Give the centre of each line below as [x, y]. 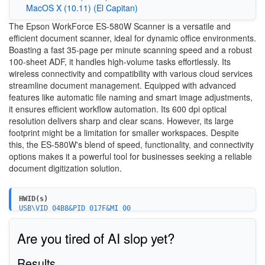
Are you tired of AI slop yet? [96, 238]
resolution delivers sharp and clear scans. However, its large [121, 121]
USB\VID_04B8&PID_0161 [62, 217]
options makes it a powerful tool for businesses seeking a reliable [130, 156]
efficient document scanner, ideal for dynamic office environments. [132, 38]
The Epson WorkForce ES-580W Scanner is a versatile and [120, 26]
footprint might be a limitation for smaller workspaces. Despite [124, 132]
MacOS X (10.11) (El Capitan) [82, 8]
